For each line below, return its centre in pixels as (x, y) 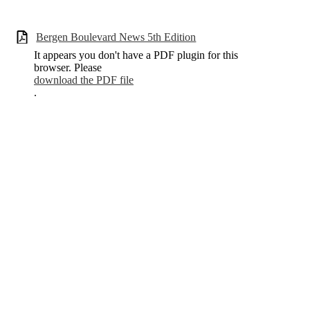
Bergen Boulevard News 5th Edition (116, 37)
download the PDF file (84, 80)
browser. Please (68, 68)
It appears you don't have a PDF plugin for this (136, 55)
